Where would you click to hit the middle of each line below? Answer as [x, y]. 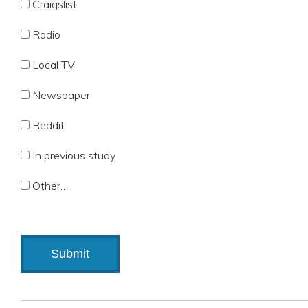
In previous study [74, 155]
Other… [50, 186]
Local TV [54, 65]
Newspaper [61, 95]
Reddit [48, 125]
